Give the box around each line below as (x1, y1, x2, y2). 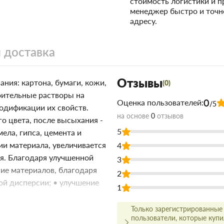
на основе (117, 111, 151, 120)
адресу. (130, 16, 157, 26)
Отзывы (117, 75, 162, 90)
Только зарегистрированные (131, 204, 222, 213)
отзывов (155, 111, 183, 120)
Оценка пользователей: (117, 97, 203, 107)
